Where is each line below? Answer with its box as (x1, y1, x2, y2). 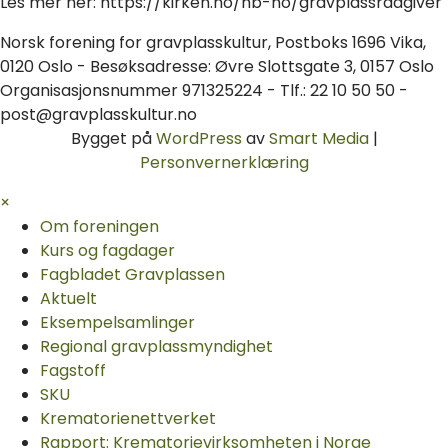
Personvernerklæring (139, 150, 309, 174)
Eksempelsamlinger (40, 310, 195, 334)
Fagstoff (40, 358, 106, 382)
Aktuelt (40, 286, 97, 310)
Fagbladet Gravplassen (40, 262, 225, 286)
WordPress (155, 126, 242, 150)
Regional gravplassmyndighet (40, 334, 273, 358)
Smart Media (268, 126, 369, 150)
